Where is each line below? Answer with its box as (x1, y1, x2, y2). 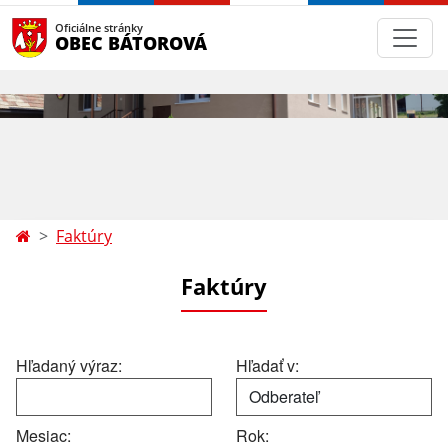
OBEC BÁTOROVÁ (55, 30, 207, 55)
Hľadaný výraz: (16, 354, 122, 377)
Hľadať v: (236, 354, 299, 377)
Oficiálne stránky (55, 20, 143, 35)
